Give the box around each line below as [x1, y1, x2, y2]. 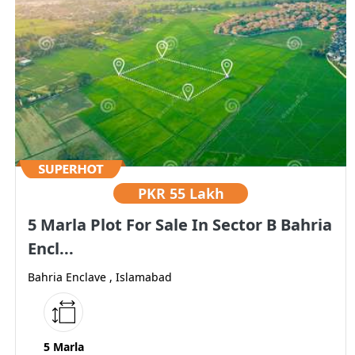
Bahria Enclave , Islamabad [28, 269, 172, 285]
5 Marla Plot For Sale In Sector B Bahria [28, 214, 332, 236]
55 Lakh [169, 184, 224, 204]
